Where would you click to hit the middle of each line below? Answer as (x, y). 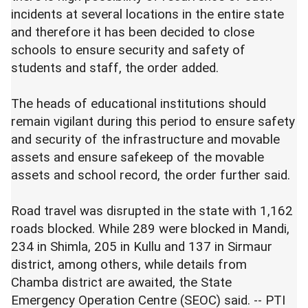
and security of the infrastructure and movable (145, 140)
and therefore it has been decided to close (133, 32)
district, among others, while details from (129, 265)
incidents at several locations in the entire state (147, 14)
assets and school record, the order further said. (151, 175)
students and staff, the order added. (118, 68)
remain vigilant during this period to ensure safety (153, 122)
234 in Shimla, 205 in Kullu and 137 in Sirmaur (142, 247)
